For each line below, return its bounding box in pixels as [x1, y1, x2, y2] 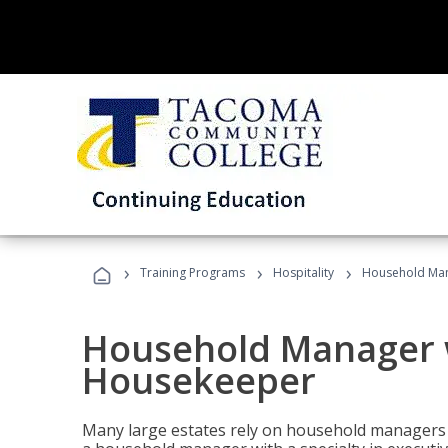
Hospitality [273, 264, 337, 281]
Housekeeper [82, 356, 316, 405]
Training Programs [140, 264, 245, 281]
